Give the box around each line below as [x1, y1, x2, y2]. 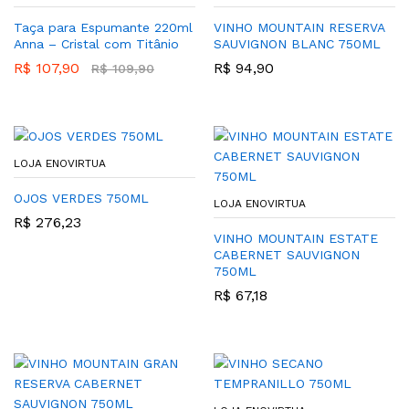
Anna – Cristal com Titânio [14, 37, 179, 52]
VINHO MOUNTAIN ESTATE [214, 231, 378, 246]
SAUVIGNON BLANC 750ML [214, 37, 381, 52]
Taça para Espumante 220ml [14, 20, 193, 36]
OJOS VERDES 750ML [14, 191, 149, 206]
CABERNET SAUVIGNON [214, 247, 360, 263]
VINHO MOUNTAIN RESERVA [214, 20, 384, 36]
